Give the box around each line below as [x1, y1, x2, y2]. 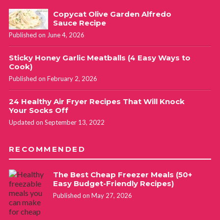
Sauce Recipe [53, 18, 106, 27]
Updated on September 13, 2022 [8, 118, 105, 126]
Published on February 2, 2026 [8, 74, 97, 82]
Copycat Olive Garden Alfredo [53, 9, 171, 19]
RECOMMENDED [8, 144, 86, 154]
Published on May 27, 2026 [53, 191, 132, 199]
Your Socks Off [8, 105, 68, 115]
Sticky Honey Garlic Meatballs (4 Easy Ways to [8, 53, 191, 62]
